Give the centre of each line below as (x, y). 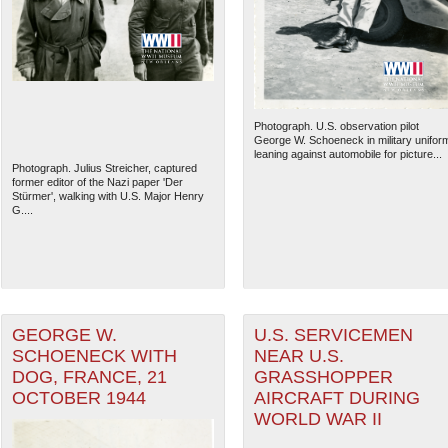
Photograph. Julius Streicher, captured (104, 168)
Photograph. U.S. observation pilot (336, 126)
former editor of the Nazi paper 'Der (97, 182)
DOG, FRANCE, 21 (89, 377)
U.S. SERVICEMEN (333, 335)
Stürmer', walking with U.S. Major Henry (107, 196)
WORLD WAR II (317, 419)
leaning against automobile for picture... (347, 154)
